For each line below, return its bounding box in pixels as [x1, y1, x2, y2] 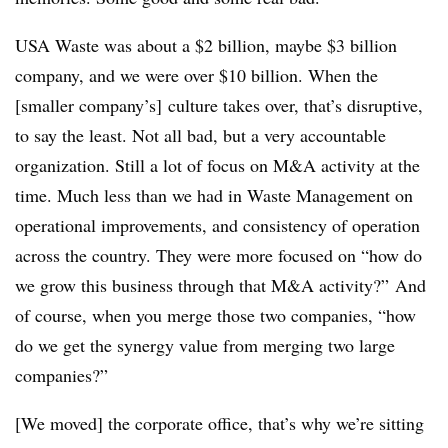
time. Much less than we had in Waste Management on [15, 183, 413, 207]
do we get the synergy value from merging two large [15, 333, 395, 357]
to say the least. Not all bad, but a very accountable [15, 123, 386, 147]
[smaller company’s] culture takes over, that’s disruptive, [15, 93, 423, 117]
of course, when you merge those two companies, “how [15, 303, 416, 327]
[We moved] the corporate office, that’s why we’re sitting [15, 411, 424, 435]
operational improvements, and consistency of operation [15, 213, 420, 237]
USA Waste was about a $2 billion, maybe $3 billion [15, 33, 397, 57]
